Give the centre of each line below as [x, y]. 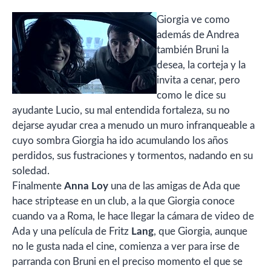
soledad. [31, 171]
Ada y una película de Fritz [72, 232]
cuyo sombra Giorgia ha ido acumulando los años [120, 141]
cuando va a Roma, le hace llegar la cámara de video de [133, 217]
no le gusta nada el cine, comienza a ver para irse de [126, 247]
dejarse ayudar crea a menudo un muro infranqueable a [133, 126]
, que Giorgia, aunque [201, 232]
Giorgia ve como [193, 20]
